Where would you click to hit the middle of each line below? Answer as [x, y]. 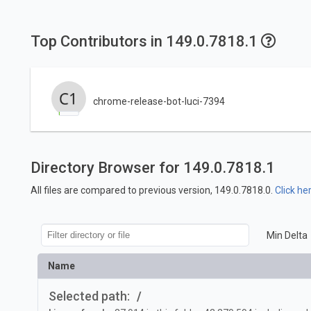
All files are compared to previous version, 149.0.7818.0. [152, 191]
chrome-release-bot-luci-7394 [159, 101]
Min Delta [287, 235]
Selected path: [89, 296]
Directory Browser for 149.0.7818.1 [152, 168]
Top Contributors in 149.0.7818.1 [145, 42]
